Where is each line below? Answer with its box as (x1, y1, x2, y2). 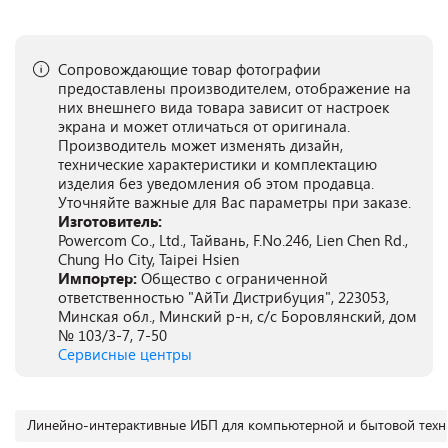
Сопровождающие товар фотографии (58, 59, 321, 79)
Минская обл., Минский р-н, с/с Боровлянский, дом (58, 306, 417, 326)
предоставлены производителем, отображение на (58, 78, 411, 98)
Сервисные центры (58, 344, 192, 364)
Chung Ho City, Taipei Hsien (58, 249, 239, 269)
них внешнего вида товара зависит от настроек (58, 97, 389, 117)
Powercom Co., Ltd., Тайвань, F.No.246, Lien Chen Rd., (58, 230, 408, 250)
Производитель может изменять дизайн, (58, 135, 343, 155)
